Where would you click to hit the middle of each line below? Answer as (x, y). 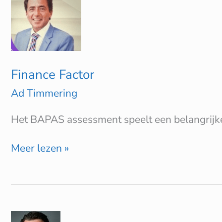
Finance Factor (53, 75)
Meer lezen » (40, 148)
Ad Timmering (44, 93)
